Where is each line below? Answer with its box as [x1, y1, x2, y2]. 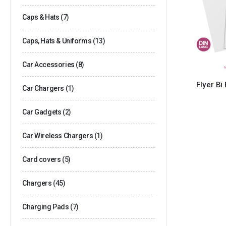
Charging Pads [22, 202, 69, 211]
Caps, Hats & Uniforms [22, 36, 92, 45]
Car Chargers [22, 84, 64, 92]
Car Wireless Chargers [22, 131, 93, 140]
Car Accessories [22, 60, 75, 69]
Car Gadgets [22, 107, 62, 116]
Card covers [22, 155, 61, 163]
